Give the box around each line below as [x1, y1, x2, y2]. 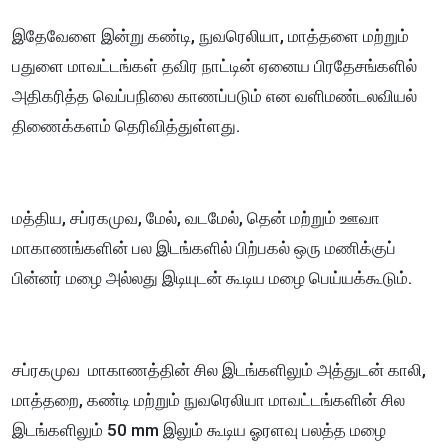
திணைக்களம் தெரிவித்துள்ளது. [12, 116, 240, 137]
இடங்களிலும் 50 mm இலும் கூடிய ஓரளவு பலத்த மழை [12, 420, 386, 441]
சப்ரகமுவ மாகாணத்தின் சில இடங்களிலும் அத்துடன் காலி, [12, 360, 426, 381]
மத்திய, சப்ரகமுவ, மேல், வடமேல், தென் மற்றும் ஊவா [12, 208, 380, 229]
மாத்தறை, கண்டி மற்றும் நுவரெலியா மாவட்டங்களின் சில [12, 390, 405, 411]
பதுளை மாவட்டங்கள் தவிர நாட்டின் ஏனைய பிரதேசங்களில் [12, 56, 417, 77]
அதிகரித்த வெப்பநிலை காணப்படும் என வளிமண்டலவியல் [12, 86, 417, 107]
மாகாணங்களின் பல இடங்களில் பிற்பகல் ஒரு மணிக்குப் [12, 238, 396, 259]
